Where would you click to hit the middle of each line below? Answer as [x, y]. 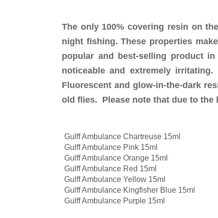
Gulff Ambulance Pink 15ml [111, 147]
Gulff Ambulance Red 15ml [110, 168]
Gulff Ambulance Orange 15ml [116, 158]
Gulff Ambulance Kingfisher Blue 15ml [130, 190]
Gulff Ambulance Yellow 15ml [115, 179]
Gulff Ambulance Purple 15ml [115, 200]
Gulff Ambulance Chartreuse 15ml [122, 136]
